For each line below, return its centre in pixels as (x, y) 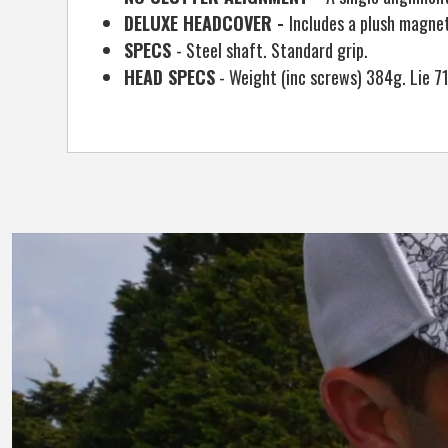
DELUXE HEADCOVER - (207, 22)
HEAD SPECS (170, 76)
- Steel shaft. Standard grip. (272, 49)
